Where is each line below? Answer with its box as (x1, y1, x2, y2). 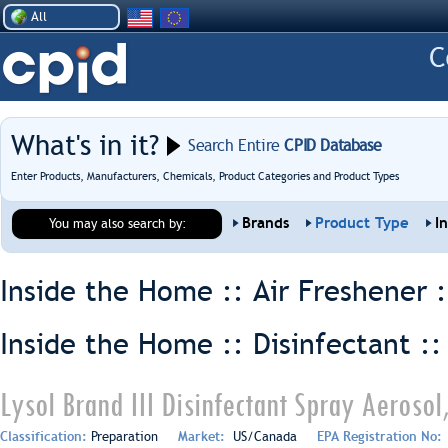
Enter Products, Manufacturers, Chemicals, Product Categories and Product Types (11, 170, 399, 183)
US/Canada (229, 429, 297, 444)
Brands (242, 214, 289, 232)
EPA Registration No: (317, 429, 446, 444)
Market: (178, 429, 229, 444)
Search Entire (188, 136, 280, 155)
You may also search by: (49, 216, 187, 231)
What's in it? (11, 129, 159, 162)
